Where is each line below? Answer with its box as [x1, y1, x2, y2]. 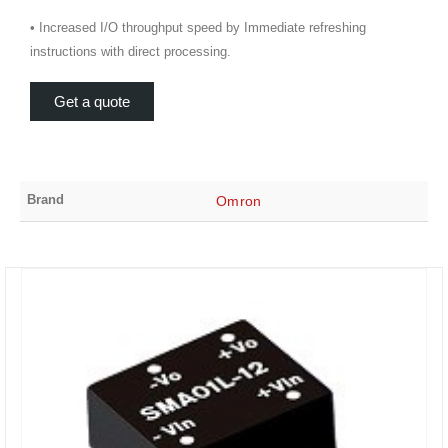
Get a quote [54, 93, 130, 111]
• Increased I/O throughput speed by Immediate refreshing [30, 19, 366, 35]
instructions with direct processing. [30, 43, 231, 59]
